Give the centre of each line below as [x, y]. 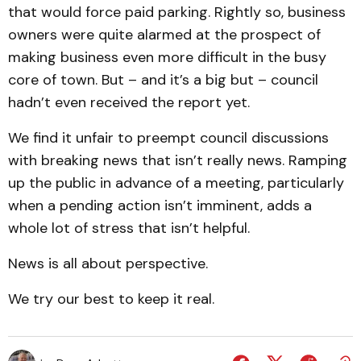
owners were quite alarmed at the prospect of [164, 35]
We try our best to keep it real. [111, 299]
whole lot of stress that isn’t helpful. [129, 228]
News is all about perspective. [108, 263]
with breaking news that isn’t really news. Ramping [178, 160]
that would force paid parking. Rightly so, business [177, 12]
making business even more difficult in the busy [167, 57]
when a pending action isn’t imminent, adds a [160, 205]
